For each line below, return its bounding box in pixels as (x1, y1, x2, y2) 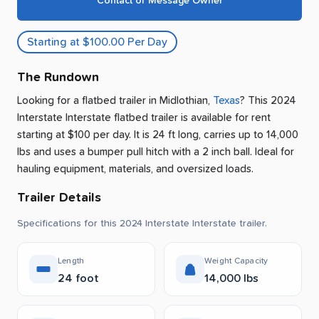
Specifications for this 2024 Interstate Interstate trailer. (17, 219, 267, 229)
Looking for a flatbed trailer (17, 95, 149, 107)
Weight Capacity (204, 257, 268, 266)
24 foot (58, 273, 99, 285)
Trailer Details (17, 192, 101, 205)
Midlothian (159, 95, 208, 107)
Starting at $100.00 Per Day (27, 36, 167, 48)
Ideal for (252, 147, 294, 158)
